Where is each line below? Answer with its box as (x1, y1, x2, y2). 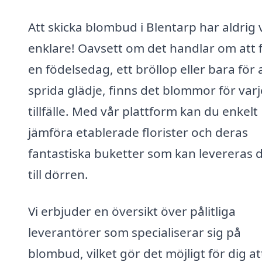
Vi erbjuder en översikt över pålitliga (28, 203, 236, 220)
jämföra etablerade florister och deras (28, 123, 248, 140)
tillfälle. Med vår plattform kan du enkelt (28, 102, 258, 119)
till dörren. (28, 166, 88, 182)
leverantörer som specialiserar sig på (28, 224, 241, 241)
